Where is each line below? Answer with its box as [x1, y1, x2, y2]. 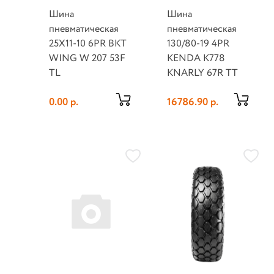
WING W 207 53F [49, 51, 126, 66]
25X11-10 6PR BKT [49, 37, 127, 51]
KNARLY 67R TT [166, 66, 238, 81]
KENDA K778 [166, 51, 225, 66]
